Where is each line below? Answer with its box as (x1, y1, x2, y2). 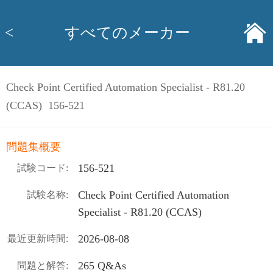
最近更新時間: (7, 233, 68, 244)
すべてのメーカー (65, 24, 190, 41)
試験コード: (17, 163, 68, 173)
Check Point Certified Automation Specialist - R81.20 (6, 81, 245, 93)
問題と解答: (17, 260, 68, 271)
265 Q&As (78, 260, 126, 272)
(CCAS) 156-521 (6, 99, 85, 112)
